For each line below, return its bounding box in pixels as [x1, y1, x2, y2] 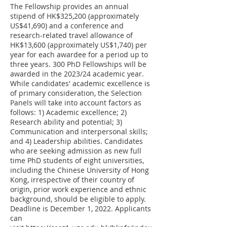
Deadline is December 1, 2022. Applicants [10, 204, 151, 213]
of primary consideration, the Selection [10, 88, 142, 98]
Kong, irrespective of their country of [10, 175, 134, 184]
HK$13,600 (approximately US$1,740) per [10, 40, 147, 50]
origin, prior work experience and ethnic [10, 184, 146, 194]
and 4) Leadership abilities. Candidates [10, 136, 143, 146]
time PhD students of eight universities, [10, 156, 144, 165]
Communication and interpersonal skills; [10, 127, 148, 136]
